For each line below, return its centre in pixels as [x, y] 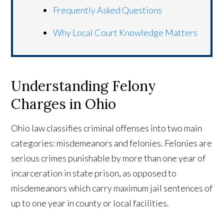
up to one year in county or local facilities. [90, 203]
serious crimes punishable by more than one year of [108, 158]
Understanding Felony [84, 86]
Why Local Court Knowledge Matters [125, 33]
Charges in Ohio [64, 104]
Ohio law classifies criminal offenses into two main [107, 128]
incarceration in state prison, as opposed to [94, 173]
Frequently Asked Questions [108, 10]
